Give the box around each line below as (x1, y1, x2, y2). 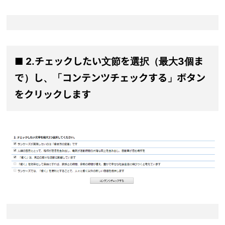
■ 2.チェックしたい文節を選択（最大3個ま (14, 55, 203, 68)
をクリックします (14, 88, 91, 101)
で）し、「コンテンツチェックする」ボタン (14, 72, 205, 84)
